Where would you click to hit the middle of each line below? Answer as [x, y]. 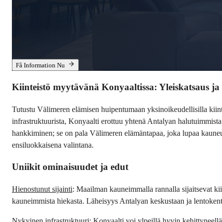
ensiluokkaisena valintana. [53, 145]
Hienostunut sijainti [42, 189]
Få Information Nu [40, 65]
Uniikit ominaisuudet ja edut [70, 167]
